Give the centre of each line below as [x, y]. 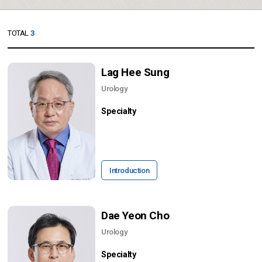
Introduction [130, 170]
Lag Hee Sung [135, 73]
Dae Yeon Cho [135, 216]
